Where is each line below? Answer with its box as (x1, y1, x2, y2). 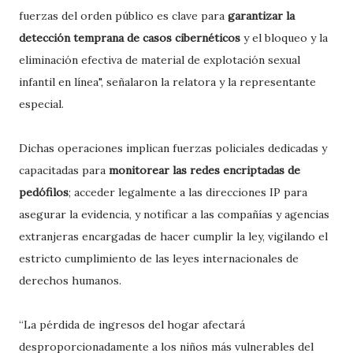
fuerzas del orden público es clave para (19, 8, 228, 23)
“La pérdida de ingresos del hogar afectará (19, 317, 245, 332)
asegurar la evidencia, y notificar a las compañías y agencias (19, 206, 329, 221)
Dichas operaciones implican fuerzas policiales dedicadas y (19, 140, 327, 155)
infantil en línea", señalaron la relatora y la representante (19, 74, 316, 89)
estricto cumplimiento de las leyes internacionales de (19, 251, 299, 266)
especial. (19, 96, 64, 111)
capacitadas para (19, 162, 109, 177)
